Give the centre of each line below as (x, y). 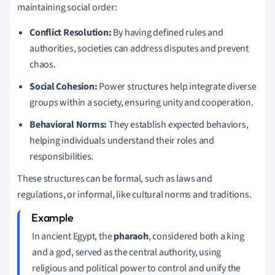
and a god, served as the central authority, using (127, 252)
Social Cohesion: (64, 86)
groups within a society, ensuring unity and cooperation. (141, 102)
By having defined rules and (167, 32)
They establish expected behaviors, (178, 124)
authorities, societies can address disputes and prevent (139, 48)
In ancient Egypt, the (73, 236)
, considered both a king (196, 236)
